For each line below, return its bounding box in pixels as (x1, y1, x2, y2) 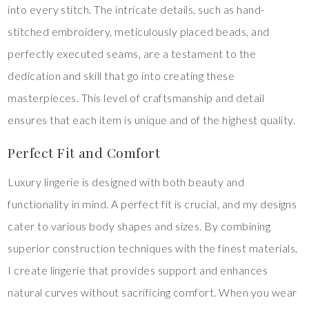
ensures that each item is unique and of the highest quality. (8, 113, 296, 127)
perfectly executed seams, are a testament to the (8, 47, 257, 61)
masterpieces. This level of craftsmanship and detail (8, 91, 265, 105)
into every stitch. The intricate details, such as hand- (8, 3, 265, 17)
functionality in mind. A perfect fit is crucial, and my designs (8, 197, 297, 211)
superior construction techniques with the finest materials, (8, 241, 298, 255)
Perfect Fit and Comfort (8, 143, 161, 162)
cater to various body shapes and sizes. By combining (8, 219, 271, 233)
